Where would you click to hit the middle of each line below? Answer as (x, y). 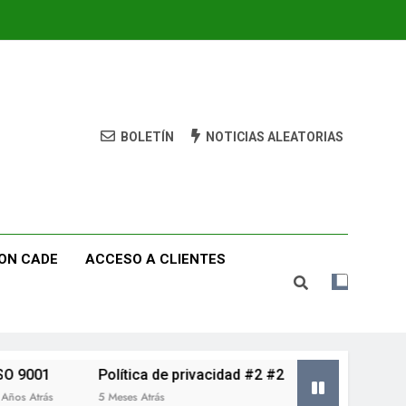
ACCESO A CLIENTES (156, 259)
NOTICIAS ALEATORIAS (274, 137)
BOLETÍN (147, 137)
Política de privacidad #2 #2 (148, 374)
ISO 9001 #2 (326, 374)
